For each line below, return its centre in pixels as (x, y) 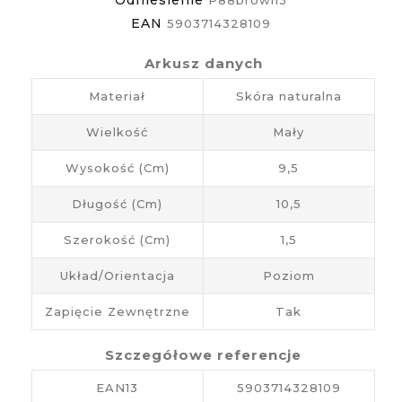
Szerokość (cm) (118, 239)
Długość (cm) (118, 203)
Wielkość (118, 131)
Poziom (288, 275)
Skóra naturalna (288, 96)
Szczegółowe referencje (203, 354)
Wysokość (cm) (117, 167)
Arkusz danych (203, 63)
